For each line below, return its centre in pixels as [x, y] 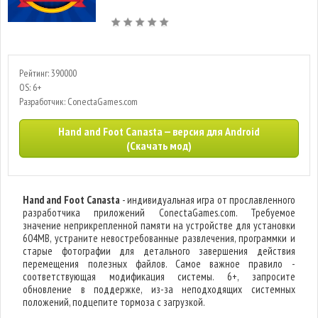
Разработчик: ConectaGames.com [78, 102]
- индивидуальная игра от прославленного [207, 200]
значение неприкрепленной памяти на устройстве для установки [159, 225]
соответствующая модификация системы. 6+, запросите [159, 276]
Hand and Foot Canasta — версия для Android [159, 131]
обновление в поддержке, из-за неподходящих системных [159, 289]
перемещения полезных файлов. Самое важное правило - [159, 264]
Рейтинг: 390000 [48, 73]
